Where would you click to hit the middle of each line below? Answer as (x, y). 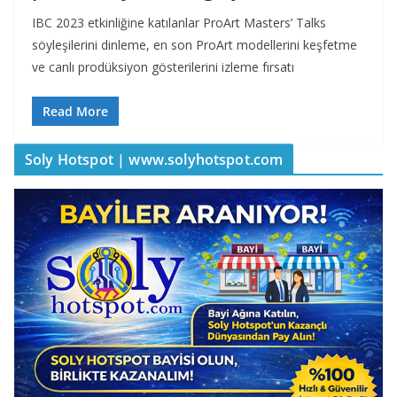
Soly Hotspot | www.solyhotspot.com (154, 159)
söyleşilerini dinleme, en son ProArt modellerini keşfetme (195, 44)
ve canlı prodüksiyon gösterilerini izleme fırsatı (163, 66)
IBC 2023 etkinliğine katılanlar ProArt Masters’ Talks (179, 22)
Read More (75, 111)
